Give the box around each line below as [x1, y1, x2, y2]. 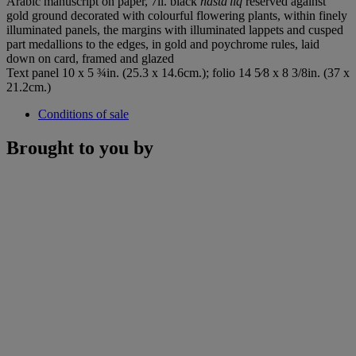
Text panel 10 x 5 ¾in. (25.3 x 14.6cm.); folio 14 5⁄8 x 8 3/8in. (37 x [6, 65, 350, 79]
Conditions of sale [38, 106, 129, 121]
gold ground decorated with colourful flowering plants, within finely [6, 8, 347, 22]
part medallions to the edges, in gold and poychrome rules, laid [6, 37, 319, 51]
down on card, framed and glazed [6, 51, 174, 65]
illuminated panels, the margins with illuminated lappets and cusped [6, 22, 343, 37]
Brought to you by [6, 137, 153, 158]
